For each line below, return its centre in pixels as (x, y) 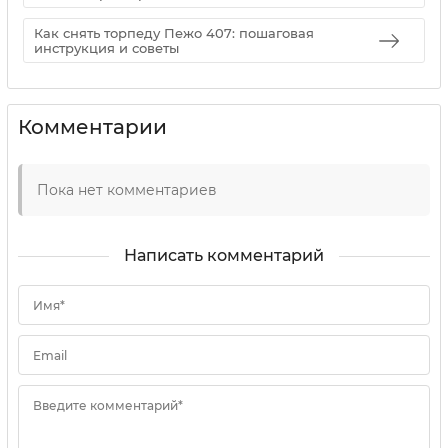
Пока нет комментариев (127, 190)
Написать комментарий (224, 256)
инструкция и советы (106, 47)
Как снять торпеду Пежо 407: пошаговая (174, 32)
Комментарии (92, 127)
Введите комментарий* (108, 406)
